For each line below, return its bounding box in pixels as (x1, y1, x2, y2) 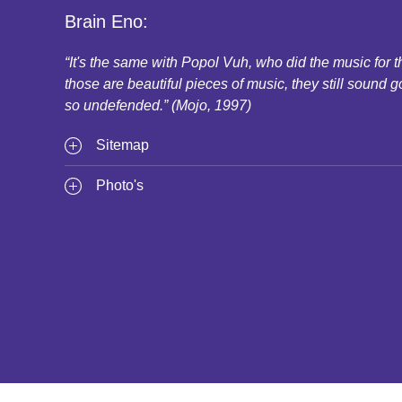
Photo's (96, 178, 144, 194)
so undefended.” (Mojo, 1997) (65, 98, 251, 114)
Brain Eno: (65, 12, 148, 32)
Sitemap (96, 137, 149, 153)
